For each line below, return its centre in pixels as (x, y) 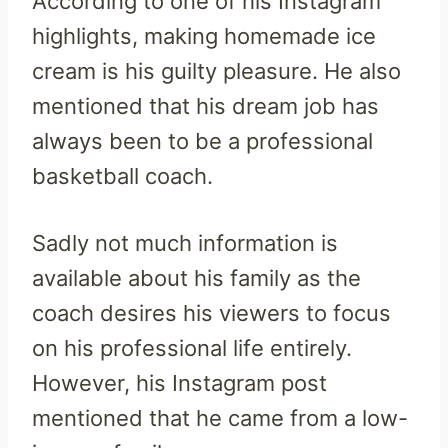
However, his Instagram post (179, 382)
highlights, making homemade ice (204, 35)
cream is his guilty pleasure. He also (216, 70)
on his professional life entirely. (192, 347)
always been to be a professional (202, 140)
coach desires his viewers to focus (211, 312)
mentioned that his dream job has (205, 105)
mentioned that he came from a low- (220, 417)
